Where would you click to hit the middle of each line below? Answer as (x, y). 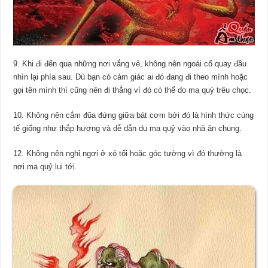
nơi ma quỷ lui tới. (45, 166)
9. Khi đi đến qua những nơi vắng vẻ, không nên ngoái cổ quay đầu (130, 63)
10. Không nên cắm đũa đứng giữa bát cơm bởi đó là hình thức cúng (134, 115)
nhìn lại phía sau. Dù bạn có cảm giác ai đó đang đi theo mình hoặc (131, 77)
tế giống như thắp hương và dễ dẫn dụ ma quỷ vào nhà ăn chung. (128, 128)
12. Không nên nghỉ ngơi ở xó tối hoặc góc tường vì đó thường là (128, 153)
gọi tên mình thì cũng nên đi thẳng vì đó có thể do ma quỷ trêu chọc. (133, 90)
